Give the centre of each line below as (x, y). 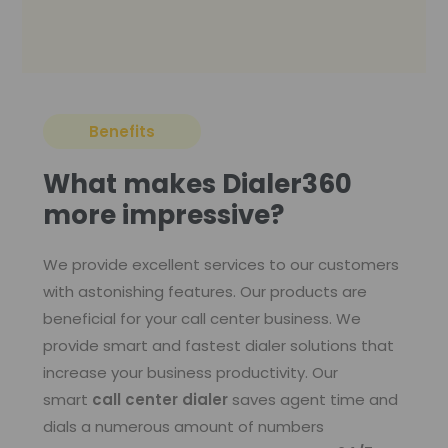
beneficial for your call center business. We (201, 318)
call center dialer (161, 399)
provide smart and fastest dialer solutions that (218, 345)
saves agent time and (314, 399)
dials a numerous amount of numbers (183, 426)
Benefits (121, 131)
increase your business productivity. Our (190, 372)
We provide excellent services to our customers (220, 264)
